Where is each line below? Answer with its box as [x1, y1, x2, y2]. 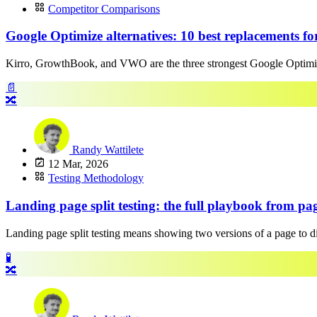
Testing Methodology [48, 172, 144, 185]
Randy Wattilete [72, 144, 144, 156]
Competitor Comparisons [48, 2, 160, 15]
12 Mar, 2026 [45, 158, 108, 171]
